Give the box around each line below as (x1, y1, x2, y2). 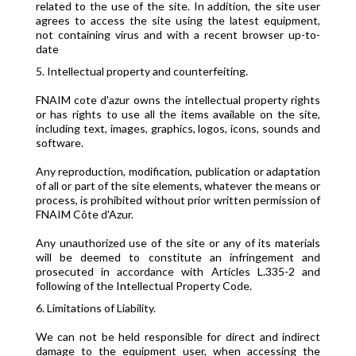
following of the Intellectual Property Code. (35, 279, 252, 292)
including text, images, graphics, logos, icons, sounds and (35, 122, 321, 135)
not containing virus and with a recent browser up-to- (35, 28, 321, 41)
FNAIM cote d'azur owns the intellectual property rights (35, 93, 321, 106)
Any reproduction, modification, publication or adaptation (35, 164, 321, 178)
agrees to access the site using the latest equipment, (35, 14, 321, 27)
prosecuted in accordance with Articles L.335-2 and (35, 265, 321, 278)
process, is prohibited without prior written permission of (35, 193, 321, 207)
